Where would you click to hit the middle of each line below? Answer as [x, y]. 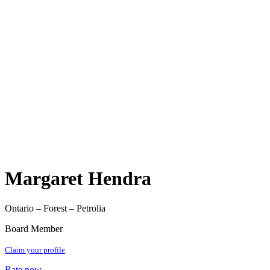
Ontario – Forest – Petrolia [55, 208]
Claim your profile [35, 250]
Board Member [34, 228]
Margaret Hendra [78, 179]
